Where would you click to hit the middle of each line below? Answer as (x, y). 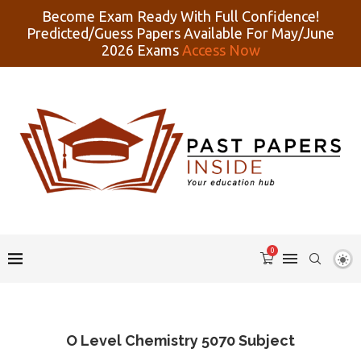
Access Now (221, 50)
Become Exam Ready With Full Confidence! (180, 16)
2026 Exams (141, 50)
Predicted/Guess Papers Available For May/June (180, 33)
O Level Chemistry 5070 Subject (180, 341)
